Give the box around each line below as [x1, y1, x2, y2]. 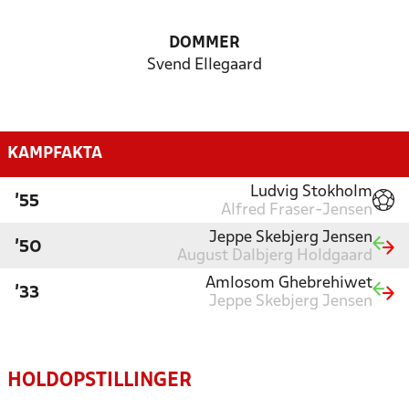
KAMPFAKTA [7, 145, 102, 162]
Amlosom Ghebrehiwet [205, 275, 372, 291]
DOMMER [169, 36, 240, 51]
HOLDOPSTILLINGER [7, 372, 192, 390]
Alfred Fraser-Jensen [221, 202, 372, 218]
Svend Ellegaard [147, 58, 262, 73]
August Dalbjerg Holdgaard [177, 247, 372, 264]
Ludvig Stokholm [250, 184, 372, 200]
